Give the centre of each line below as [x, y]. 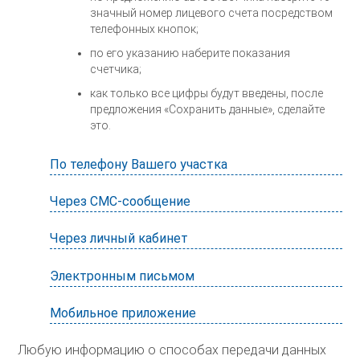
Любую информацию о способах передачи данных [172, 350]
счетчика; [116, 70]
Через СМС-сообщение [121, 201]
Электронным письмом [123, 276]
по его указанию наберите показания [190, 53]
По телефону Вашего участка [139, 164]
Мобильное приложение [123, 313]
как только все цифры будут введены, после [207, 94]
